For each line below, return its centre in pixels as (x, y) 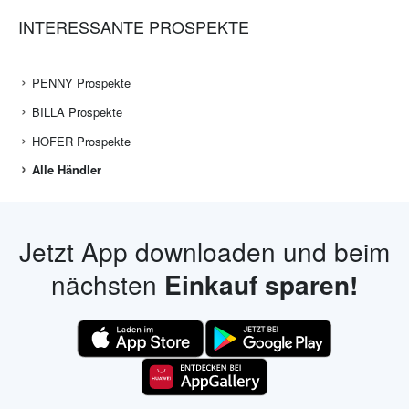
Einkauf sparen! (261, 285)
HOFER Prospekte (81, 142)
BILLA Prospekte (77, 112)
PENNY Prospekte (81, 83)
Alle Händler (67, 170)
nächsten (108, 284)
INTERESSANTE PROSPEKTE (134, 27)
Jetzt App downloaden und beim (204, 252)
